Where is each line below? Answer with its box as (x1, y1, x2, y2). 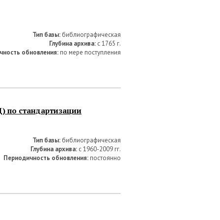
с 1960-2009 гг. (77, 145, 121, 153)
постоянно (88, 154, 121, 162)
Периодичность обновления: (3, 154, 88, 162)
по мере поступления (58, 48, 121, 56)
